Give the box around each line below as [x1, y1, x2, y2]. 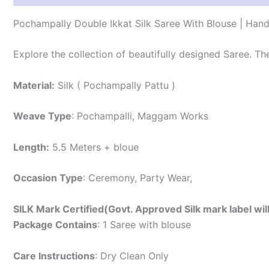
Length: [13, 141, 49, 153]
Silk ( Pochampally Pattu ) [55, 79, 175, 91]
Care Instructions [13, 249, 95, 262]
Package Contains [13, 219, 97, 231]
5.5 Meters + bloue [49, 141, 139, 153]
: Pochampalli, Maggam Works [71, 110, 208, 122]
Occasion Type [13, 172, 83, 184]
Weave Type [13, 110, 71, 122]
